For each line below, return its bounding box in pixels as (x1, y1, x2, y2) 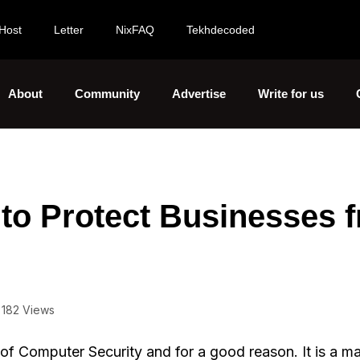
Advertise (172, 87, 226, 100)
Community (75, 87, 140, 100)
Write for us (258, 87, 324, 100)
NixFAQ (116, 23, 154, 36)
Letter (54, 23, 84, 36)
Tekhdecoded (186, 23, 255, 36)
